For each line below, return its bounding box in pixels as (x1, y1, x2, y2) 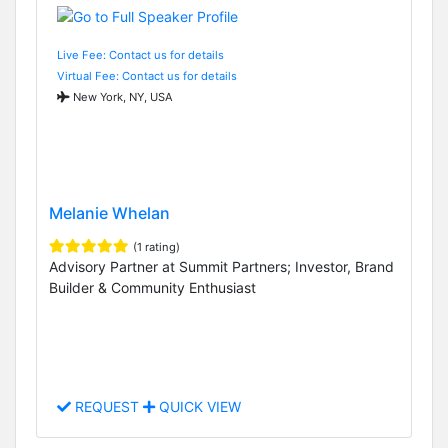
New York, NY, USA (70, 89, 173, 104)
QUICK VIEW (155, 398, 241, 416)
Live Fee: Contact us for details (57, 47, 224, 62)
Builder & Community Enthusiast (49, 278, 256, 296)
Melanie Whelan (49, 202, 170, 223)
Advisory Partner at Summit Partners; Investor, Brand (49, 257, 394, 275)
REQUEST (71, 398, 143, 416)
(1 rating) (133, 239, 180, 254)
